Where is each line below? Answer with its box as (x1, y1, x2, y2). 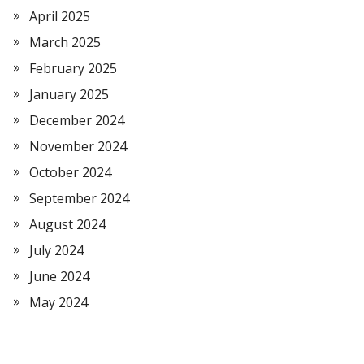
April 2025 (29, 7, 90, 25)
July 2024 (29, 241, 84, 259)
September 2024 (29, 189, 129, 207)
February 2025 (29, 59, 117, 77)
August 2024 (29, 215, 106, 233)
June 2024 (29, 267, 89, 285)
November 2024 (29, 137, 127, 155)
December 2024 (29, 111, 124, 129)
